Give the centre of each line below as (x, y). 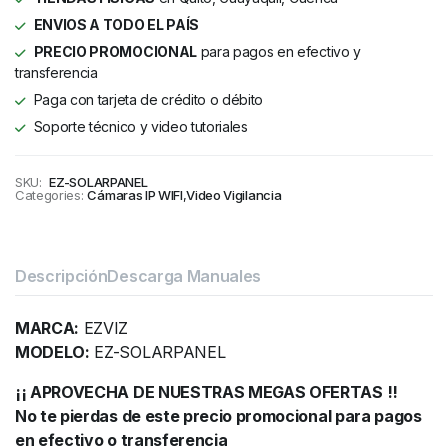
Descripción (61, 276)
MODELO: (52, 352)
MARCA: (47, 328)
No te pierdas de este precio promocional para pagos (218, 416)
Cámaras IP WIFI (135, 195)
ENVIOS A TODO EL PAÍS (116, 24)
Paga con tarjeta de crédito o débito (148, 99)
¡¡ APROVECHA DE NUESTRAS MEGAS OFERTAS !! (206, 392)
